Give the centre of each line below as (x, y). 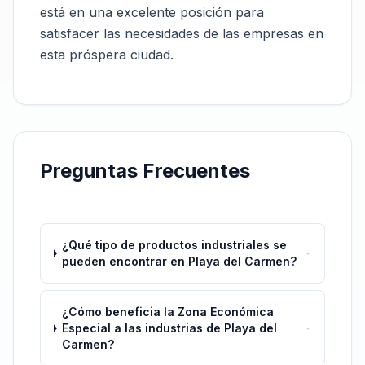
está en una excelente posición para (152, 12)
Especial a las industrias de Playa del (170, 328)
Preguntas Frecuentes (145, 171)
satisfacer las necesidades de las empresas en (182, 33)
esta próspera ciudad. (107, 55)
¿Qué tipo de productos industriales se (175, 245)
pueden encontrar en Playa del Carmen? (180, 261)
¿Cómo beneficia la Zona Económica (168, 312)
